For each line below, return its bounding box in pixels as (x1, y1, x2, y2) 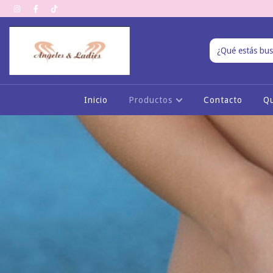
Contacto (204, 95, 243, 105)
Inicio (83, 95, 108, 105)
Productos (128, 95, 175, 105)
